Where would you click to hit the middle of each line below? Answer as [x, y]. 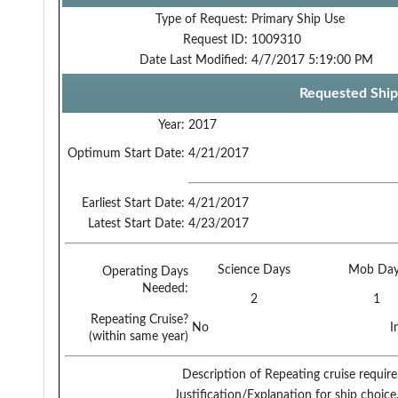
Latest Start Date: [136, 223]
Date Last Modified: [194, 60]
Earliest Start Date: [133, 203]
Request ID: [215, 40]
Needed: [165, 288]
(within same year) [139, 336]
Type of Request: [202, 19]
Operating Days [145, 271]
